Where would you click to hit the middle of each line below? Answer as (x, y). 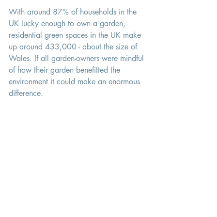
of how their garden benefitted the (66, 70)
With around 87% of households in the (74, 12)
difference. (27, 93)
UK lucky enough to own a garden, (68, 24)
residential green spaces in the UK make (76, 35)
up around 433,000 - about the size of (74, 47)
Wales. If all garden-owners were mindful (77, 59)
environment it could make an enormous (76, 82)
